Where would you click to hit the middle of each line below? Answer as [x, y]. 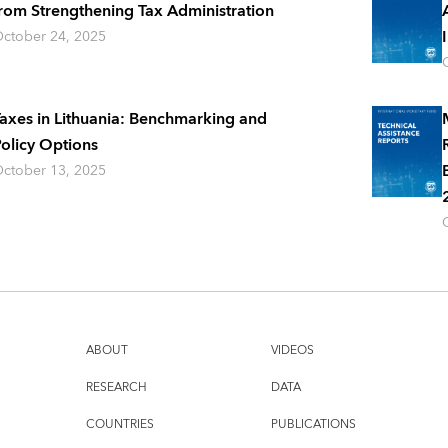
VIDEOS [292, 351]
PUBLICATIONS [313, 425]
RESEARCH [116, 388]
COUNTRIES [119, 425]
